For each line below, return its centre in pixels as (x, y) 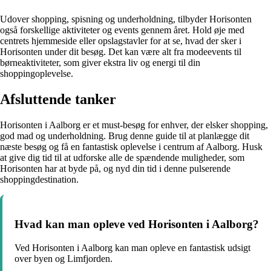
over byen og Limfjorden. (64, 259)
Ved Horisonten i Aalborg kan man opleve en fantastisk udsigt (132, 248)
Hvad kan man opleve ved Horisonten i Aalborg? (137, 224)
